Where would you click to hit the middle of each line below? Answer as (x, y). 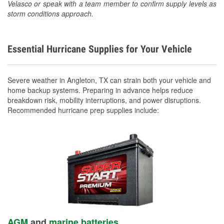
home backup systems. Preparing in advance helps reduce (100, 90)
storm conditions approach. (50, 13)
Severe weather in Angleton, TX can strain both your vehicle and (109, 80)
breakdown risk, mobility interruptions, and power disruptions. (104, 100)
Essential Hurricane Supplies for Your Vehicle (100, 49)
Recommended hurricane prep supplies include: (83, 110)
